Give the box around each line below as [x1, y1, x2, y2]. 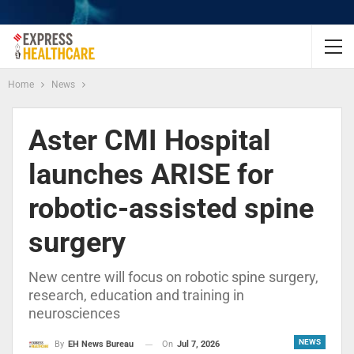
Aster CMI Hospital [28, 124, 271, 157]
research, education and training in [28, 287, 244, 303]
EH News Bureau [68, 339, 134, 350]
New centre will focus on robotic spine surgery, [28, 269, 318, 285]
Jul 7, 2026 [177, 339, 220, 349]
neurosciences [28, 305, 120, 322]
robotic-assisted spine [28, 192, 314, 225]
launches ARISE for [28, 158, 273, 191]
